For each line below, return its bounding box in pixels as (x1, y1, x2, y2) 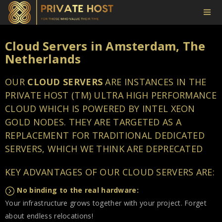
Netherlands (5, 51, 81, 67)
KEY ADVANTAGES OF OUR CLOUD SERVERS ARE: (5, 166, 215, 178)
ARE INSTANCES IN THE (103, 76, 207, 88)
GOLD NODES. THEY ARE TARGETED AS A (5, 116, 182, 128)
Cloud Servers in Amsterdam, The (5, 38, 206, 54)
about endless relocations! (5, 211, 93, 221)
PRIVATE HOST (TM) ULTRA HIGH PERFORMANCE (5, 89, 217, 101)
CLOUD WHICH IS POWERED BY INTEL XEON (5, 103, 195, 114)
